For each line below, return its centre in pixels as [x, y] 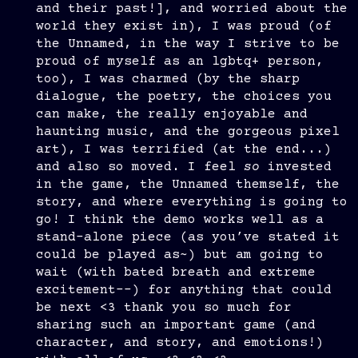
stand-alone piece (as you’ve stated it [188, 238]
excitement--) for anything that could [184, 290]
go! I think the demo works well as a [180, 220]
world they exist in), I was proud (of [184, 27]
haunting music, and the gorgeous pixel [188, 132]
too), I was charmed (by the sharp [168, 80]
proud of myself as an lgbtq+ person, [180, 62]
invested [296, 167]
